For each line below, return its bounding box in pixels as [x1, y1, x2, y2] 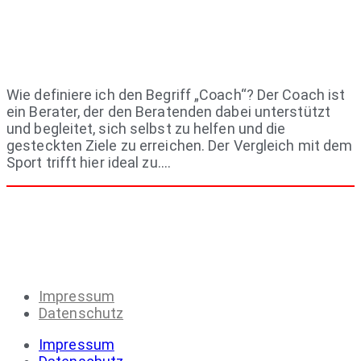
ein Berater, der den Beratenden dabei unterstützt [6, 103, 330, 121]
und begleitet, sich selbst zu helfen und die [6, 120, 286, 138]
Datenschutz [39, 305, 124, 322]
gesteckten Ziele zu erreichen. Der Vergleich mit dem [6, 137, 353, 155]
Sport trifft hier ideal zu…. [6, 154, 171, 172]
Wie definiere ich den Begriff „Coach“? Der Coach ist [6, 86, 346, 104]
